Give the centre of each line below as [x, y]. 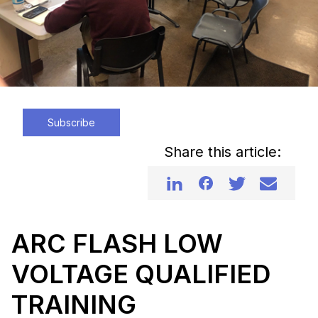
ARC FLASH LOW [117, 244]
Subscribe [71, 123]
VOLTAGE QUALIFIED [141, 274]
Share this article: [223, 152]
